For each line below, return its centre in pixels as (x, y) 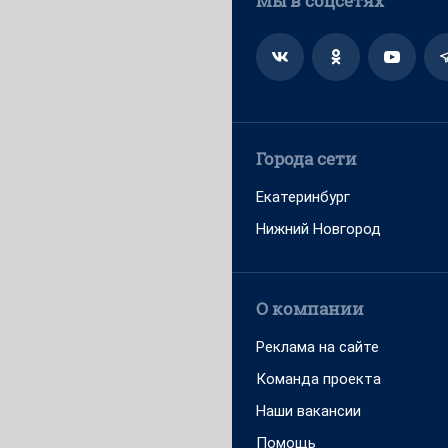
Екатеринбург (303, 197)
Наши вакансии (308, 411)
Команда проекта (318, 379)
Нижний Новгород (318, 229)
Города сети (306, 158)
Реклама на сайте (317, 347)
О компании (310, 308)
